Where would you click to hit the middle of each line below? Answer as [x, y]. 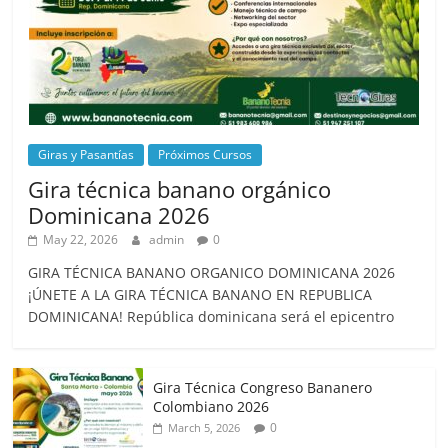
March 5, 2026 [204, 427]
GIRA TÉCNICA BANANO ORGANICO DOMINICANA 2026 [212, 272]
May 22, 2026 [81, 239]
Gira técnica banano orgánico [180, 189]
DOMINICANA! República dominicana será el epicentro [211, 316]
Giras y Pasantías [86, 154]
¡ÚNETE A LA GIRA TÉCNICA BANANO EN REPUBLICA [200, 294]
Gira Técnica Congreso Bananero [263, 387]
